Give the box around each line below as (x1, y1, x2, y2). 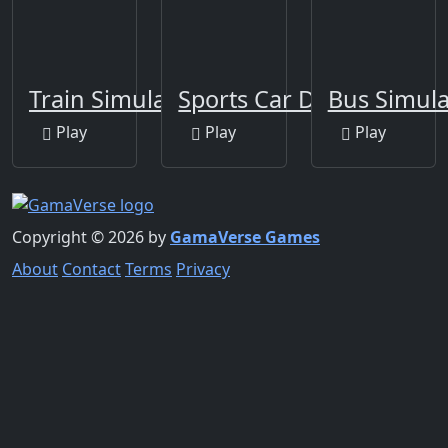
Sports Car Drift (178, 82, 348, 115)
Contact (62, 258, 121, 281)
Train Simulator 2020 (29, 82, 256, 115)
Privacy (176, 258, 230, 281)
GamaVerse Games (170, 226, 320, 249)
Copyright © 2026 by (12, 226, 170, 249)
